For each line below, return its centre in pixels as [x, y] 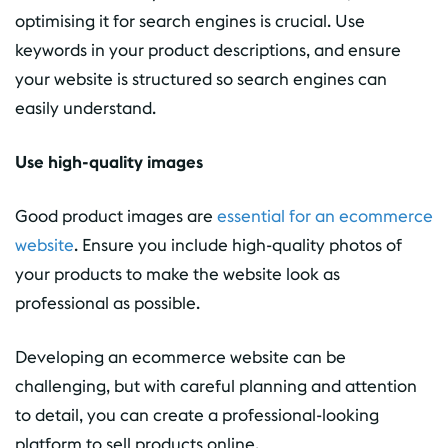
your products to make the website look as [177, 274]
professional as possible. [107, 303]
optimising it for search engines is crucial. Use [190, 21]
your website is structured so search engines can [201, 79]
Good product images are [116, 216]
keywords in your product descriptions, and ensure [208, 50]
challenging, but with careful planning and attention [216, 386]
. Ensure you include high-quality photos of [238, 245]
